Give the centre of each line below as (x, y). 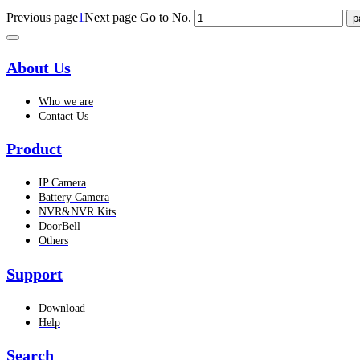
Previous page (42, 18)
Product (34, 149)
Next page (110, 18)
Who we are (66, 101)
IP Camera (62, 183)
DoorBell (59, 227)
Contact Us (63, 116)
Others (53, 241)
